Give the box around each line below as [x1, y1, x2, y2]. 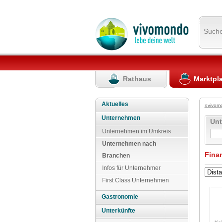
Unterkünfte [102, 207, 136, 215]
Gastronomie [102, 193, 139, 201]
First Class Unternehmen [102, 176, 169, 184]
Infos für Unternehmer [102, 164, 161, 171]
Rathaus [123, 74, 152, 83]
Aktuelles [102, 100, 129, 108]
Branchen [102, 152, 130, 159]
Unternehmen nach [102, 140, 156, 147]
